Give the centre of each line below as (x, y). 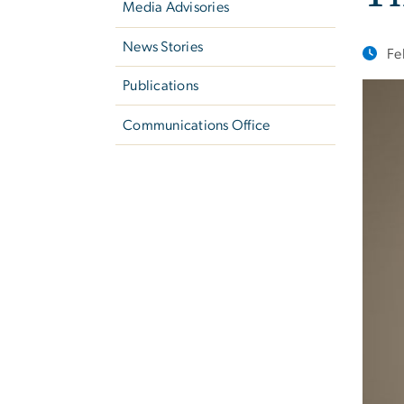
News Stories (163, 46)
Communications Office (197, 125)
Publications (161, 86)
